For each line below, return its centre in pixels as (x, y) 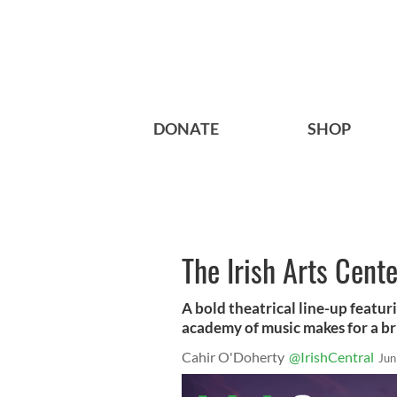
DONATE (186, 129)
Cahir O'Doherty (233, 357)
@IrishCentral (331, 357)
